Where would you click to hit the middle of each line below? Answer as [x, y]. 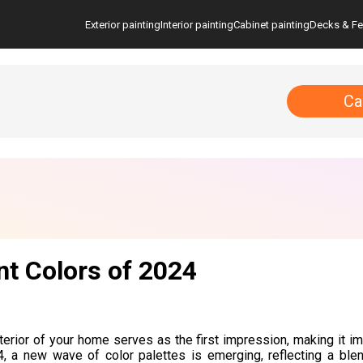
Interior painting [197, 24]
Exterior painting [123, 24]
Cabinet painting [271, 24]
